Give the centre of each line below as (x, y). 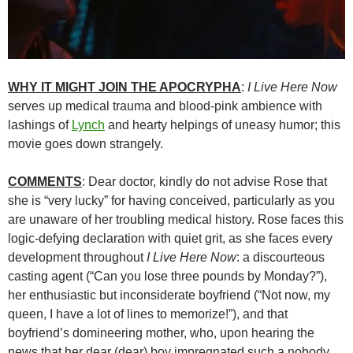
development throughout (77, 257)
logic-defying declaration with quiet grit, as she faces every (170, 238)
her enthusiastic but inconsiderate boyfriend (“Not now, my (169, 295)
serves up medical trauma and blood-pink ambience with (165, 106)
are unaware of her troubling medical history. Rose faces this (176, 219)
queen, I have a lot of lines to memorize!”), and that (148, 314)
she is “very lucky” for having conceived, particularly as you (171, 200)
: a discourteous (281, 257)
